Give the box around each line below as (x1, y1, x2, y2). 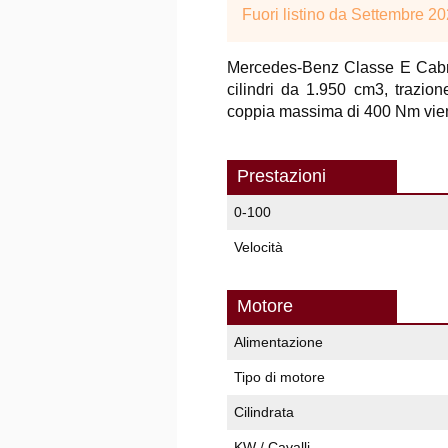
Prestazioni (237, 166, 326, 186)
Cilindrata (234, 404, 294, 420)
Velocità (234, 239, 283, 255)
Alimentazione (234, 334, 323, 350)
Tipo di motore (234, 369, 325, 385)
